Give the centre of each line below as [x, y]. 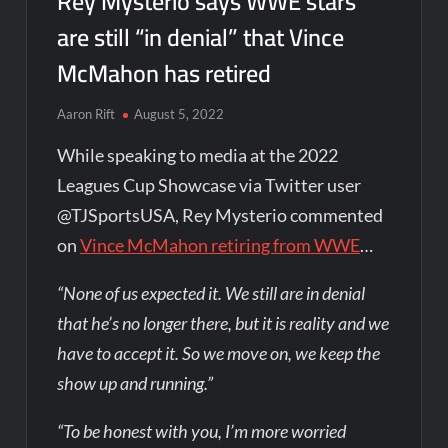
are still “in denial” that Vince [201, 37]
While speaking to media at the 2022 [198, 154]
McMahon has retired [164, 73]
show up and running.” [135, 382]
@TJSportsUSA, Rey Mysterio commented [220, 214]
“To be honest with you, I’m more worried [202, 430]
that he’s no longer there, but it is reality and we [223, 322]
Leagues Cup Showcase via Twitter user [209, 184]
